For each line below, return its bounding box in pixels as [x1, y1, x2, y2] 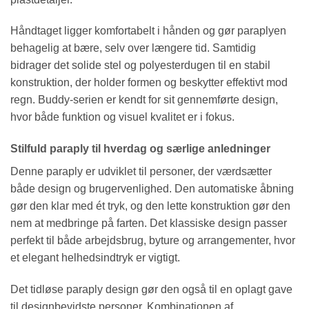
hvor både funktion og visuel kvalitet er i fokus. [10, 111, 235, 123]
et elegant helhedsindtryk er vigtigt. [10, 252, 180, 264]
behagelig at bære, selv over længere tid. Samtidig [10, 42, 256, 54]
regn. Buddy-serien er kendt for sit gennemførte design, [10, 94, 278, 106]
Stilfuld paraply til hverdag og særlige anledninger [10, 143, 270, 155]
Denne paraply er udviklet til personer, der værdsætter [10, 166, 272, 178]
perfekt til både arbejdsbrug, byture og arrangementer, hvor [10, 235, 295, 247]
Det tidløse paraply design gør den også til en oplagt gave [10, 283, 292, 296]
